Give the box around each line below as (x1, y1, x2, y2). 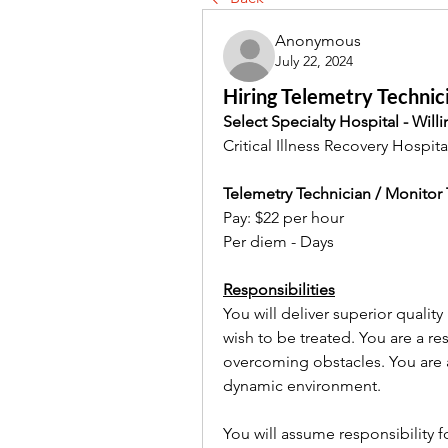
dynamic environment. (223, 376, 381, 395)
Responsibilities (223, 280, 335, 299)
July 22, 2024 (275, 52, 353, 70)
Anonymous (275, 31, 361, 50)
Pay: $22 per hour (223, 208, 344, 227)
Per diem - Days (223, 232, 334, 251)
